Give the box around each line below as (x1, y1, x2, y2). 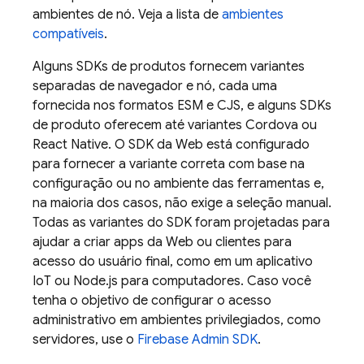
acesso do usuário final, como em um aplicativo (32, 253, 313, 270)
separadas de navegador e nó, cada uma (32, 78, 277, 94)
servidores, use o (32, 331, 137, 348)
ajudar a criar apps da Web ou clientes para (32, 234, 292, 250)
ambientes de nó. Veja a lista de (32, 6, 222, 23)
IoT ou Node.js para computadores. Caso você (32, 273, 311, 289)
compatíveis (32, 26, 104, 42)
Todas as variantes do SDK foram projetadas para (32, 214, 330, 231)
